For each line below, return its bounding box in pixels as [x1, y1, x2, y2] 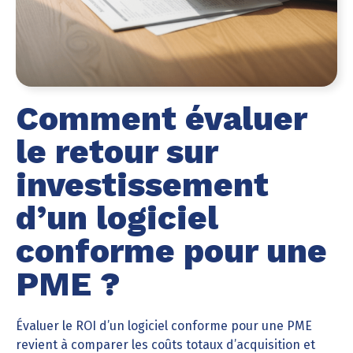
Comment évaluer [16, 99, 307, 138]
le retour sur [16, 132, 217, 171]
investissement [16, 165, 269, 204]
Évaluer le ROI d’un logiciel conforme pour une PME [16, 318, 312, 333]
